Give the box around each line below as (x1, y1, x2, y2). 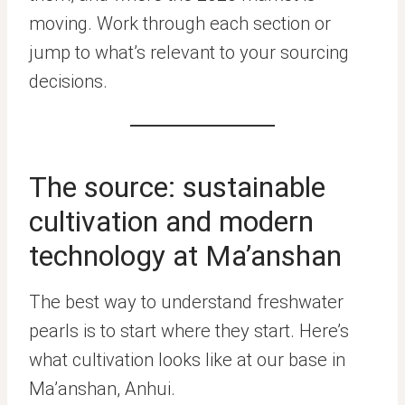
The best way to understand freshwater (29, 291, 344, 313)
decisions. (29, 71, 108, 92)
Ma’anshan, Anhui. (29, 378, 175, 400)
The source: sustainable (29, 170, 325, 204)
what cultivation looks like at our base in (29, 349, 345, 371)
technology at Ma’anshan (29, 239, 342, 273)
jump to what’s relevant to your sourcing (29, 42, 349, 63)
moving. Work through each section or (29, 13, 331, 34)
